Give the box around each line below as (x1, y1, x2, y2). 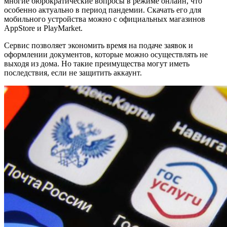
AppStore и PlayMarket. (4, 24, 83, 33)
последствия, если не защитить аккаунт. (4, 68, 142, 78)
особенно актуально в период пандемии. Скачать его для (4, 6, 201, 15)
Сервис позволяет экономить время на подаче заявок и (4, 41, 193, 50)
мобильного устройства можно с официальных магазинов (4, 15, 205, 24)
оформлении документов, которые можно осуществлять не (4, 50, 208, 59)
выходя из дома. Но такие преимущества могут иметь (4, 59, 190, 68)
